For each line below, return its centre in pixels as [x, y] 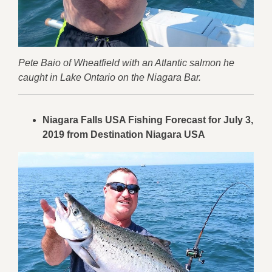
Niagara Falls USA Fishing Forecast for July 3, [148, 120]
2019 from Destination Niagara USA [124, 134]
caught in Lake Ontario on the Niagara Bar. [110, 77]
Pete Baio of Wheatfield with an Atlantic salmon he [126, 63]
